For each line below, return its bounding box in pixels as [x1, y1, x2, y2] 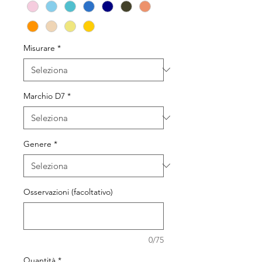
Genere [23, 138, 51, 149]
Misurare [23, 42, 55, 53]
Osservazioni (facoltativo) [23, 186, 113, 197]
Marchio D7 [23, 90, 65, 101]
